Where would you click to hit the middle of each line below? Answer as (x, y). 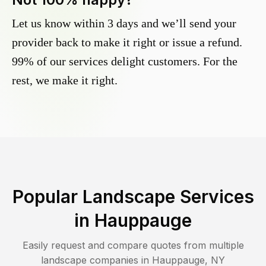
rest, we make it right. (65, 80)
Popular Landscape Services (133, 197)
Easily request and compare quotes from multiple (133, 246)
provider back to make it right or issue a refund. (127, 42)
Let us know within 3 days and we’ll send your (124, 23)
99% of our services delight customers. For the (125, 61)
